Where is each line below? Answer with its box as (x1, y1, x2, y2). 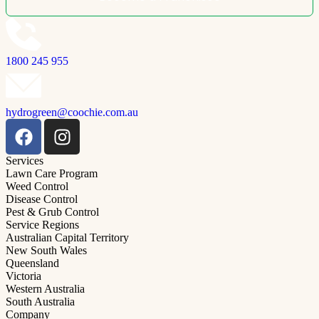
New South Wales (6, 244, 87, 257)
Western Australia (6, 283, 85, 296)
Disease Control (6, 193, 78, 206)
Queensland (6, 257, 59, 270)
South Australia (6, 296, 75, 308)
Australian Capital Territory (6, 231, 129, 244)
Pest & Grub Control (6, 206, 99, 219)
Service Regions (6, 219, 79, 231)
